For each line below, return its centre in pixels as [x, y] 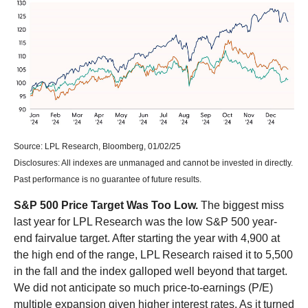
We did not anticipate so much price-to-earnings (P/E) [143, 287]
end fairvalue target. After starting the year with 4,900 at [147, 238]
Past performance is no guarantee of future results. [108, 179]
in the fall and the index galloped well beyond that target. [151, 271]
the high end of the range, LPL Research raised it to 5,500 [153, 254]
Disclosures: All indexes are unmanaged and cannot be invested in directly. [153, 163]
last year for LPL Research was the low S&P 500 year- [145, 221]
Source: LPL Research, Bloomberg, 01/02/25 [97, 146]
